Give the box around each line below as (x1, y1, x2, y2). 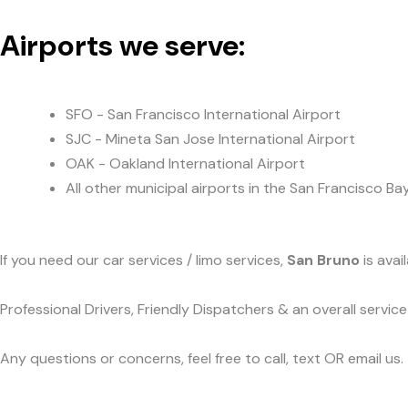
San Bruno (287, 250, 360, 270)
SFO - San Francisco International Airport (66, 104, 341, 124)
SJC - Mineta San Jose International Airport (66, 128, 355, 148)
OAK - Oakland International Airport (66, 153, 305, 173)
